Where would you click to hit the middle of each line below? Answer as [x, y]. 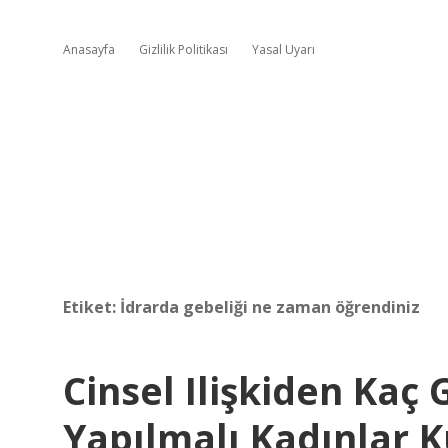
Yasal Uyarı [283, 49]
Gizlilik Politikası [183, 49]
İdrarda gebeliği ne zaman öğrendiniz [270, 307]
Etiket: [91, 307]
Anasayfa [89, 49]
